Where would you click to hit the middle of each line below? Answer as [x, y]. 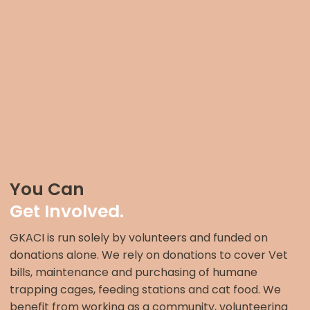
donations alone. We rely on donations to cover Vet [149, 255]
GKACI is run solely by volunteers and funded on [139, 238]
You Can [47, 189]
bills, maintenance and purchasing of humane [134, 273]
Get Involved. [67, 211]
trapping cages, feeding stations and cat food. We [145, 290]
